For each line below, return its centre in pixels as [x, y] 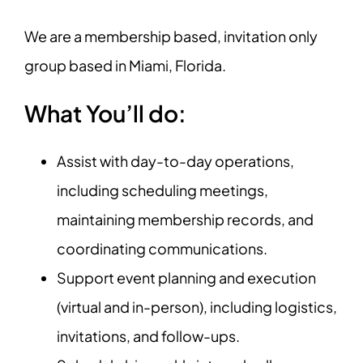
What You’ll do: [105, 113]
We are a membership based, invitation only [171, 36]
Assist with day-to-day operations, [175, 161]
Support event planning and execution [186, 278]
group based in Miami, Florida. [126, 65]
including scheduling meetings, [162, 190]
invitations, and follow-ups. [148, 336]
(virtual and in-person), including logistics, [197, 307]
